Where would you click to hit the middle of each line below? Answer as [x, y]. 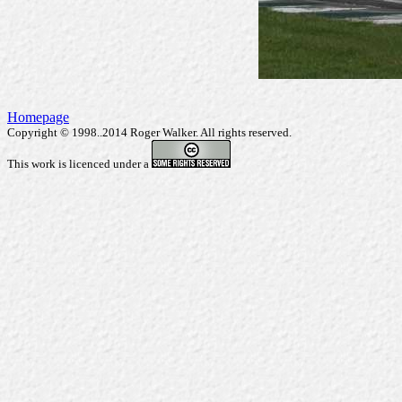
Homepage [38, 117]
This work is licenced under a [79, 164]
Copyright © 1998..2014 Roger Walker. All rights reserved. [149, 132]
